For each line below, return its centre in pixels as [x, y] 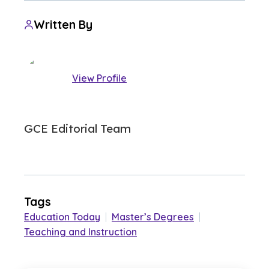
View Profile [99, 78]
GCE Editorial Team [77, 129]
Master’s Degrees [153, 217]
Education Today [62, 217]
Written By [63, 25]
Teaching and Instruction [80, 232]
